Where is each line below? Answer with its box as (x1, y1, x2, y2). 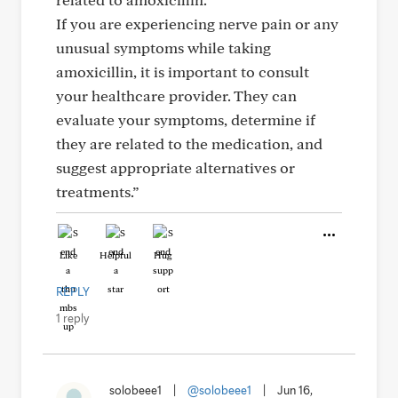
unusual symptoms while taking (56, 38, 271, 57)
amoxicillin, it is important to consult (56, 62, 309, 81)
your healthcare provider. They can (56, 86, 297, 105)
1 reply (56, 311, 89, 325)
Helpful (99, 249, 131, 261)
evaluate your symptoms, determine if (56, 110, 315, 129)
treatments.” (56, 182, 139, 201)
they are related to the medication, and (56, 134, 322, 153)
